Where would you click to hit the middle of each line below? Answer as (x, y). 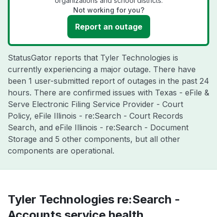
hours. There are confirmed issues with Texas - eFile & (108, 93)
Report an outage (108, 27)
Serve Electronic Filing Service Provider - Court (95, 104)
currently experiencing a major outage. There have (102, 69)
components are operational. (61, 151)
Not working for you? (108, 10)
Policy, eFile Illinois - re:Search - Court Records (95, 116)
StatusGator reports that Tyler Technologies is (93, 58)
